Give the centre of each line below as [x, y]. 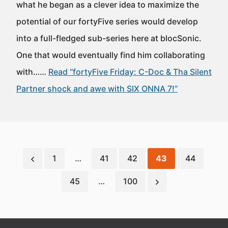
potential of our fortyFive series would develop [107, 21]
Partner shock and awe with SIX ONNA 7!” [97, 89]
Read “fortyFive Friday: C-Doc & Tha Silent [130, 72]
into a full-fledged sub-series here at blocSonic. [109, 38]
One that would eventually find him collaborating [111, 55]
